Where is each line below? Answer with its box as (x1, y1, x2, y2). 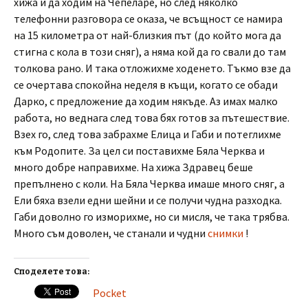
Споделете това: (14, 267, 89, 276)
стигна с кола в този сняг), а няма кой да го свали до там (14, 45, 286, 58)
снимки (208, 226, 243, 240)
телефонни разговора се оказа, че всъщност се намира (14, 12, 283, 25)
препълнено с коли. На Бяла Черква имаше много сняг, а (14, 177, 285, 190)
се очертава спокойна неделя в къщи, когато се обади (14, 78, 278, 91)
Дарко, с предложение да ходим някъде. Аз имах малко (14, 94, 278, 108)
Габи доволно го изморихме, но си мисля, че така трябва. (14, 210, 289, 223)
